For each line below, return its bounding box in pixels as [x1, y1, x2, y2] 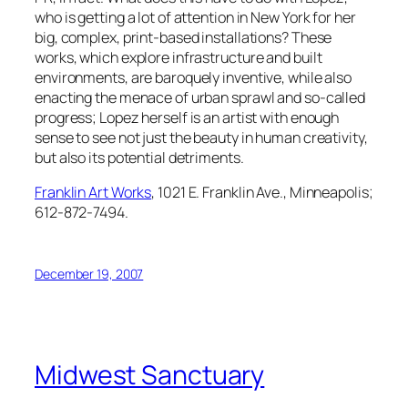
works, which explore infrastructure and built [35, 47, 322, 68]
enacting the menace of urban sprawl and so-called [35, 87, 366, 108]
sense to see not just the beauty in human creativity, [35, 127, 368, 148]
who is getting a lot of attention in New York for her [35, 7, 356, 28]
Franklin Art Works [35, 182, 152, 203]
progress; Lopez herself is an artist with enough [35, 107, 340, 128]
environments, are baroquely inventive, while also [35, 67, 352, 88]
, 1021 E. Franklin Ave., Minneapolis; [151, 182, 373, 203]
